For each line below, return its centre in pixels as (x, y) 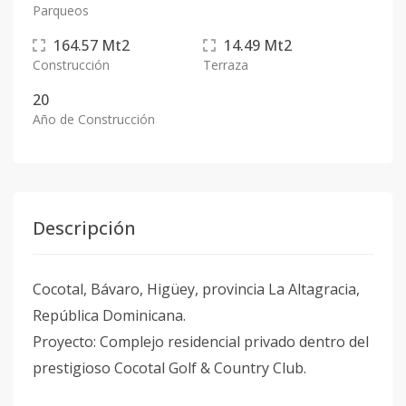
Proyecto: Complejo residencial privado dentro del (201, 342)
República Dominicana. (109, 315)
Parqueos (61, 10)
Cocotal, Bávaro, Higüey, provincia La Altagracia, (196, 289)
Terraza (226, 65)
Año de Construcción (94, 119)
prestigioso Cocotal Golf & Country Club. (169, 368)
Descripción (84, 228)
